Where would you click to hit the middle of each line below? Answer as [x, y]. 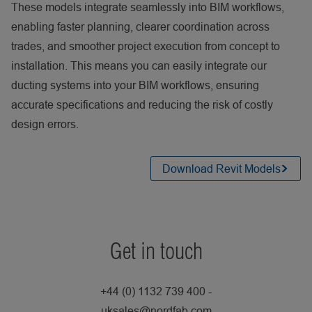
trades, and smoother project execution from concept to [146, 46]
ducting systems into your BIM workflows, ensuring [135, 85]
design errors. [45, 124]
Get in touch [156, 250]
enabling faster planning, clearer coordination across [140, 26]
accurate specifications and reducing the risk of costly [142, 104]
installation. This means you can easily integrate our [139, 65]
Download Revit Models [221, 168]
